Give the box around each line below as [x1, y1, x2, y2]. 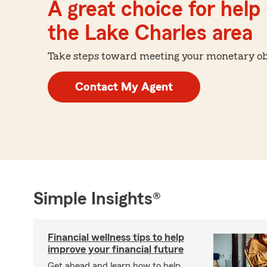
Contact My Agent [75, 80, 173, 93]
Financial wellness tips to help [48, 231, 184, 243]
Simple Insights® [33, 190, 161, 208]
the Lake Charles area [48, 22, 253, 44]
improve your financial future [48, 243, 184, 254]
